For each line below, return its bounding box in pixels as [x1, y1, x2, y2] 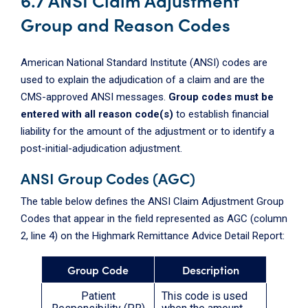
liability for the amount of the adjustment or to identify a [21, 125, 274, 138]
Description [181, 262, 239, 278]
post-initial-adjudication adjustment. [21, 142, 182, 155]
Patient [80, 289, 115, 303]
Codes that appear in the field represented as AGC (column [21, 212, 287, 225]
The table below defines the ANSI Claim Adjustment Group [21, 195, 284, 208]
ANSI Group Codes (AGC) [21, 167, 195, 189]
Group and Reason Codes [21, 11, 230, 37]
